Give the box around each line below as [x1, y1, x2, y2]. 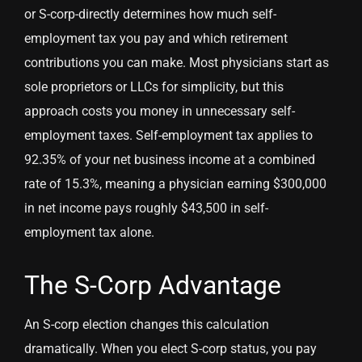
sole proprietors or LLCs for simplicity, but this [24, 79, 284, 95]
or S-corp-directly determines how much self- [24, 6, 276, 23]
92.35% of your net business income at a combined [24, 152, 315, 168]
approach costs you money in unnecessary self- [24, 103, 295, 120]
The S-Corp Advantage [24, 270, 281, 301]
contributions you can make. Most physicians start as [24, 55, 329, 71]
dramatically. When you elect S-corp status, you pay [24, 341, 317, 357]
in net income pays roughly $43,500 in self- [24, 200, 268, 217]
